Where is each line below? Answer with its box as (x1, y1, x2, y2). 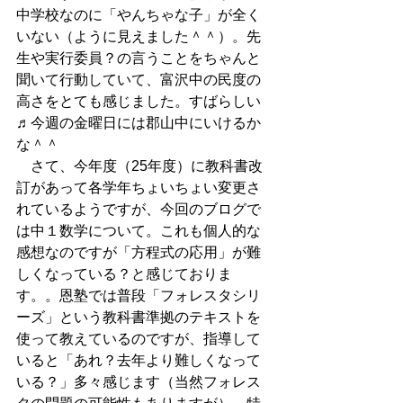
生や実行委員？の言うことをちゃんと (16, 50, 261, 66)
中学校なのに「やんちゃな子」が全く (16, 7, 261, 22)
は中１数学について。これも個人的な (16, 223, 261, 238)
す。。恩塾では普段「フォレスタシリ (16, 288, 261, 303)
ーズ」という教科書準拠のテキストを (16, 309, 261, 325)
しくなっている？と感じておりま (16, 266, 232, 282)
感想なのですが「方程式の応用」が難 (16, 245, 261, 260)
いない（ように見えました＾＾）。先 (16, 29, 261, 44)
